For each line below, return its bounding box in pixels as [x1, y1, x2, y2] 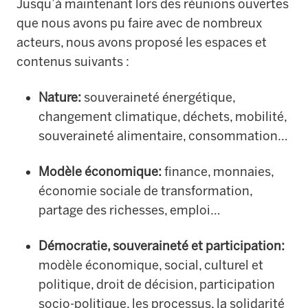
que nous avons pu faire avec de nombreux [16, 15, 262, 31]
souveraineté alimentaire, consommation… [38, 128, 288, 144]
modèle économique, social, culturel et [38, 257, 263, 273]
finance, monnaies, [162, 164, 274, 179]
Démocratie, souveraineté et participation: [38, 238, 285, 254]
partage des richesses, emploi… [38, 202, 221, 218]
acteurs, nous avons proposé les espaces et [16, 34, 267, 50]
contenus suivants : [16, 54, 129, 69]
